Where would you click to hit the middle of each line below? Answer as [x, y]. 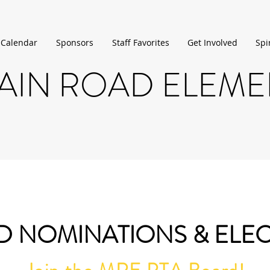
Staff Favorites [141, 42]
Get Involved [212, 42]
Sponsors [75, 42]
